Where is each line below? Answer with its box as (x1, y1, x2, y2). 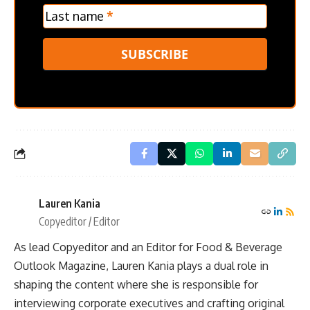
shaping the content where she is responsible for (14, 277, 258, 292)
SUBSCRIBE (121, 46, 189, 63)
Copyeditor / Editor (39, 215, 120, 229)
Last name (45, 8, 107, 24)
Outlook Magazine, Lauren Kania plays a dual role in (14, 259, 268, 273)
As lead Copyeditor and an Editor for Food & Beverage (14, 240, 282, 255)
